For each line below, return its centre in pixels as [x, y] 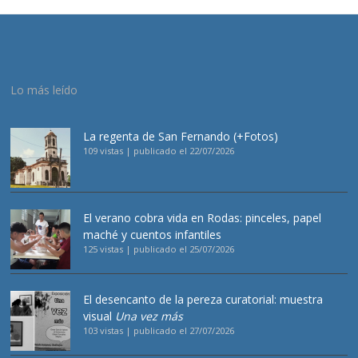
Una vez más [148, 316]
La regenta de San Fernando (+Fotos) [181, 137]
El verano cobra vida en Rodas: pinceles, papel [203, 218]
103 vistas [103, 331]
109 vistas [103, 151]
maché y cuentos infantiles [153, 235]
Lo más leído [44, 90]
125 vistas [103, 249]
